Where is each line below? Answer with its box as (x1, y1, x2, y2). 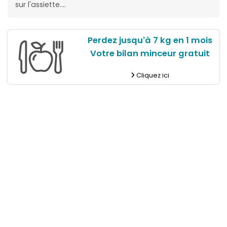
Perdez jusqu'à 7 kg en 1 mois (87, 34, 212, 47)
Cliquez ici (134, 71, 169, 80)
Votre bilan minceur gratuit (90, 48, 210, 60)
